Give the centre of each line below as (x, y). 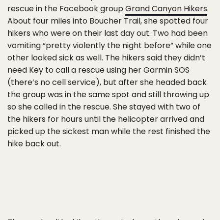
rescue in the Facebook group (66, 9)
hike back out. (34, 144)
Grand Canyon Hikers (166, 9)
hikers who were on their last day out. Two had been (108, 33)
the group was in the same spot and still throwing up (108, 95)
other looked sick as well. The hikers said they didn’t (106, 58)
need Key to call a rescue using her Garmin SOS (98, 70)
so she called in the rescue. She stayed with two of (104, 107)
